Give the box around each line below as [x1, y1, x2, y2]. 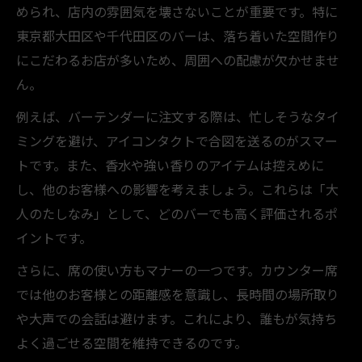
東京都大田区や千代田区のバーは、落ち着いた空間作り [16, 25, 339, 45]
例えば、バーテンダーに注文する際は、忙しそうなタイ [16, 106, 339, 126]
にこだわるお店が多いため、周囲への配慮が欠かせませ [16, 49, 339, 69]
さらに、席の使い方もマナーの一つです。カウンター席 [16, 259, 338, 280]
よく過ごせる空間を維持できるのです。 [16, 332, 247, 352]
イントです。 [16, 227, 92, 247]
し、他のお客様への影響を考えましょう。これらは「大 [16, 179, 339, 199]
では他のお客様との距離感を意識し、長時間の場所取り [16, 284, 339, 304]
